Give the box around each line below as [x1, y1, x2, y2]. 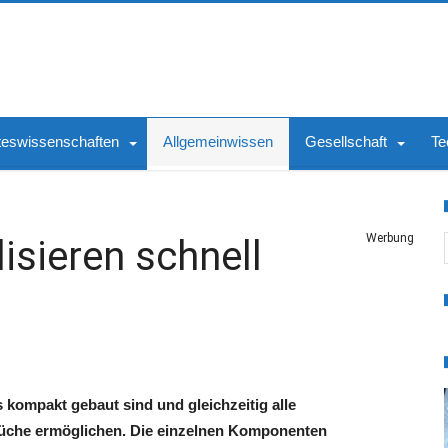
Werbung [366, 231, 414, 245]
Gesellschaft [305, 133, 387, 150]
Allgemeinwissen [163, 133, 273, 150]
